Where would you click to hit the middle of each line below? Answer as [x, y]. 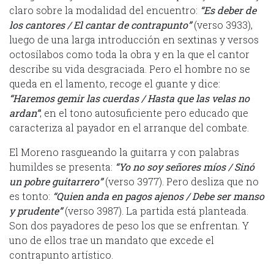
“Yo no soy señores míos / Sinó [185, 166]
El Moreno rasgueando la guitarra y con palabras [124, 152]
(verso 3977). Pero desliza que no [181, 181]
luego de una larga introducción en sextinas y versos [134, 39]
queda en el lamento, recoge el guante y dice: [115, 83]
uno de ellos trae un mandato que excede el [112, 240]
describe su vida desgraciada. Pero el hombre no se [130, 68]
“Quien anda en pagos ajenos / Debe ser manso [158, 196]
